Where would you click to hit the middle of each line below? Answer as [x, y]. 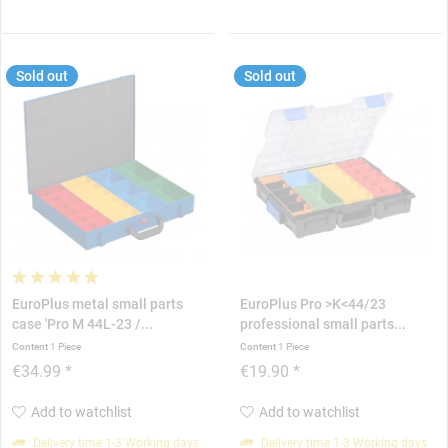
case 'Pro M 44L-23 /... [83, 324]
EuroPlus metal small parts [98, 304]
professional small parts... [322, 324]
